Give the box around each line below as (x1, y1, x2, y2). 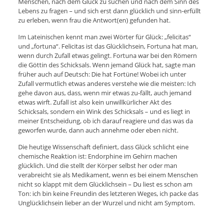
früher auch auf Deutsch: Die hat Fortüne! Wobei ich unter (18, 69, 186, 79)
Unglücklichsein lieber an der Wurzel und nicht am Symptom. (18, 198, 195, 207)
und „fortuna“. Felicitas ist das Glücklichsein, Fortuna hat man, (18, 41, 198, 51)
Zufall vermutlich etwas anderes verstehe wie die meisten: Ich (18, 79, 196, 88)
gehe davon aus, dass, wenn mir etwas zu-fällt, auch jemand (18, 88, 192, 97)
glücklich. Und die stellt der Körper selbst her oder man (18, 161, 177, 170)
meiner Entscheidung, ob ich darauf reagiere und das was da (18, 116, 193, 125)
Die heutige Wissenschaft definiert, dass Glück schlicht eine (18, 142, 189, 151)
